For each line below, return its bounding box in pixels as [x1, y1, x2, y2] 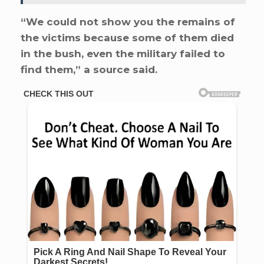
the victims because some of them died [21, 32, 234, 44]
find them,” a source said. [21, 64, 157, 76]
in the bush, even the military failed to [21, 48, 225, 60]
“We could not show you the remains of [21, 16, 235, 28]
